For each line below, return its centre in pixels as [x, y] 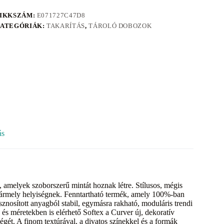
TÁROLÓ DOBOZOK [120, 26]
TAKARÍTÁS [66, 26]
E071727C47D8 [61, 15]
